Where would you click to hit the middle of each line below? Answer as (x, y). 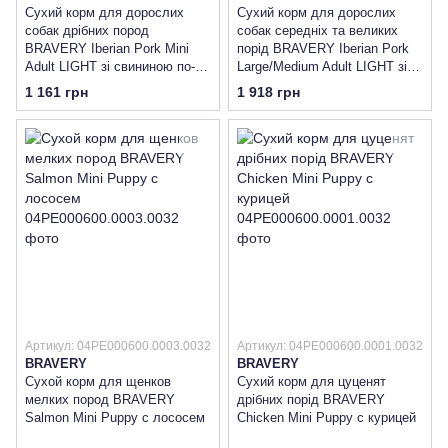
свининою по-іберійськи (308, 84)
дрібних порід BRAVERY (311, 400)
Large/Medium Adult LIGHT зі (322, 66)
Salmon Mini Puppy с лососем (115, 418)
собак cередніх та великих (317, 30)
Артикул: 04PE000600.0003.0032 (118, 346)
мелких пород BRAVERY (100, 400)
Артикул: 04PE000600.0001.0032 (330, 346)
